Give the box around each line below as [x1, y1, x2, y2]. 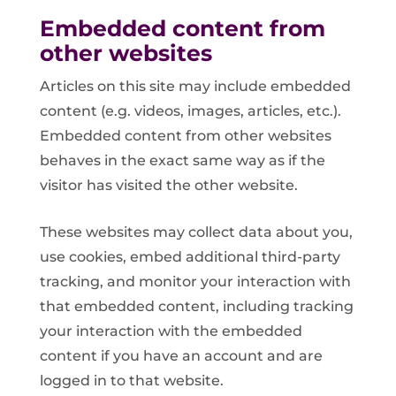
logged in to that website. [39, 371, 224, 389]
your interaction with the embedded [39, 322, 302, 339]
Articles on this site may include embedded [39, 78, 351, 95]
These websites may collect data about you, [39, 223, 353, 240]
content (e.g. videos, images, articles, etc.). [39, 103, 341, 120]
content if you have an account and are [39, 346, 323, 364]
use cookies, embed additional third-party [39, 247, 340, 265]
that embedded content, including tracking [39, 297, 354, 315]
